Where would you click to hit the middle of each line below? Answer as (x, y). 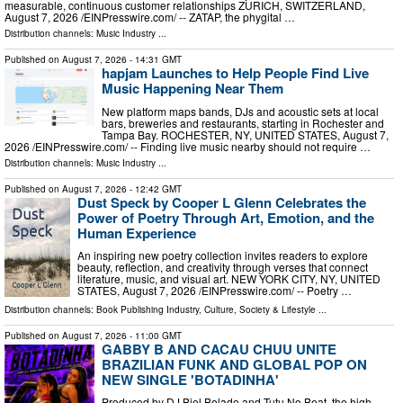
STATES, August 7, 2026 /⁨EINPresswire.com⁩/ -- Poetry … (215, 291)
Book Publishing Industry (148, 309)
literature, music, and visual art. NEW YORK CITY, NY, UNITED (229, 279)
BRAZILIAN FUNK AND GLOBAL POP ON (234, 364)
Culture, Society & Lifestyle (260, 309)
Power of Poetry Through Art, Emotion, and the (226, 217)
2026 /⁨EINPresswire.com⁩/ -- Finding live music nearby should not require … (188, 146)
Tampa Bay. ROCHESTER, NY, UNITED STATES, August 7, (245, 134)
